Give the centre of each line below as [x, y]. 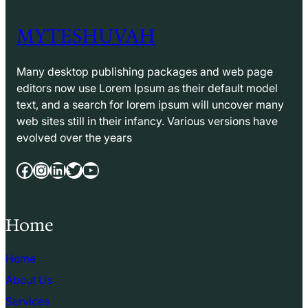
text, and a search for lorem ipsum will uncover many [150, 104]
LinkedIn [53, 169]
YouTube [86, 169]
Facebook [20, 169]
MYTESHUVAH [86, 36]
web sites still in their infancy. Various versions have [147, 121]
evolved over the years [74, 137]
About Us [29, 279]
